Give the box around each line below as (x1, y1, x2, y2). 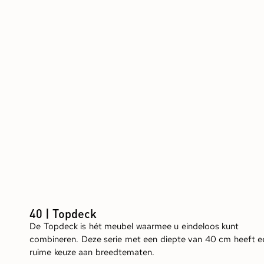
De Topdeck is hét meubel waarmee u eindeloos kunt (29, 220, 239, 233)
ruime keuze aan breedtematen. (29, 246, 154, 259)
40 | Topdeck (29, 206, 97, 222)
